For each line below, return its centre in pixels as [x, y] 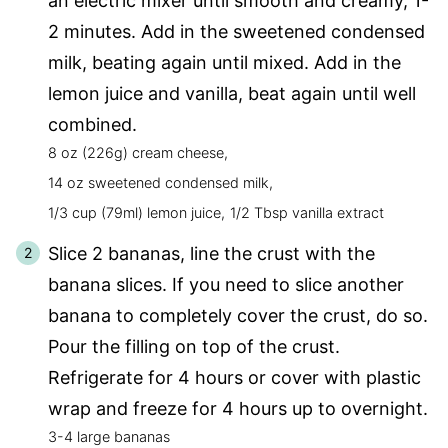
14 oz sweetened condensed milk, [160, 183]
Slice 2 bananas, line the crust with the [211, 254]
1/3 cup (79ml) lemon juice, [136, 213]
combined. [92, 125]
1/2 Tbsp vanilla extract [307, 213]
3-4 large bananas [109, 437]
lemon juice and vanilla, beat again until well [232, 94]
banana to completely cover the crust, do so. [238, 316]
